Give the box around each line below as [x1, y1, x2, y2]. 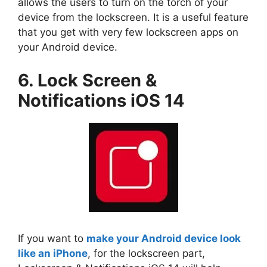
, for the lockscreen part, [88, 247, 205, 260]
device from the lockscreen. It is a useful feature [18, 11, 249, 24]
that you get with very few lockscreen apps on [18, 26, 238, 39]
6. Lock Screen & [18, 69, 157, 91]
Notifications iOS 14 [18, 89, 185, 111]
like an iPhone [18, 247, 88, 260]
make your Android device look [86, 232, 241, 245]
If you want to [18, 232, 86, 245]
